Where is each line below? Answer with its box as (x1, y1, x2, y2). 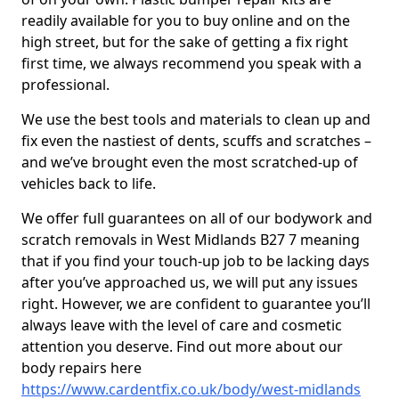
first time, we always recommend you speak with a (21, 53, 362, 73)
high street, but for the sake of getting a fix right (21, 32, 348, 52)
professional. (21, 75, 110, 94)
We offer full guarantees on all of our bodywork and (21, 208, 372, 228)
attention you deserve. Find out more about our (21, 337, 343, 356)
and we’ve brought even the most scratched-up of (21, 152, 358, 172)
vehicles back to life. (21, 174, 156, 193)
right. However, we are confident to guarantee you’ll (21, 294, 370, 313)
